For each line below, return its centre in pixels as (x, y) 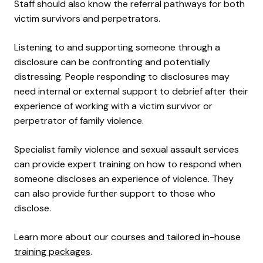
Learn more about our (63, 237)
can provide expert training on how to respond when (128, 164)
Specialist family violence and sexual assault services (127, 149)
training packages (52, 251)
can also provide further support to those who (115, 193)
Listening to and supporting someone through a (117, 47)
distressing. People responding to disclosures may (122, 76)
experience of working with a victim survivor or (113, 106)
